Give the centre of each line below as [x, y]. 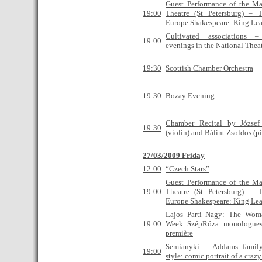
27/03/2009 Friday [174, 155]
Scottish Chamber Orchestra [209, 68]
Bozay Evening [190, 96]
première [179, 233]
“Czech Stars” [187, 169]
